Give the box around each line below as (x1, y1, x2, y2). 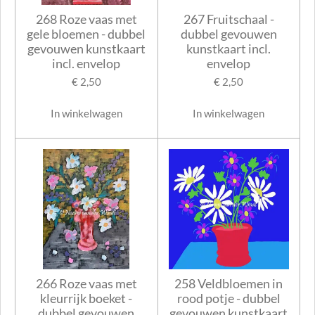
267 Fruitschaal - (183, 11, 274, 27)
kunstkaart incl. (186, 40, 271, 56)
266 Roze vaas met (35, 276, 137, 292)
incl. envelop (52, 55, 121, 71)
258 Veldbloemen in (174, 276, 283, 292)
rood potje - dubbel (176, 290, 281, 307)
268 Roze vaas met (35, 11, 137, 27)
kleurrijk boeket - (40, 290, 133, 307)
